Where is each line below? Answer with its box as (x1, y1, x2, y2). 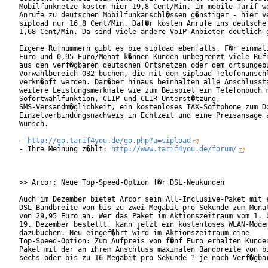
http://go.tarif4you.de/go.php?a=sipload (28, 136, 191, 145)
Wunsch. (19, 120, 86, 129)
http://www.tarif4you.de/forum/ (111, 145, 237, 154)
